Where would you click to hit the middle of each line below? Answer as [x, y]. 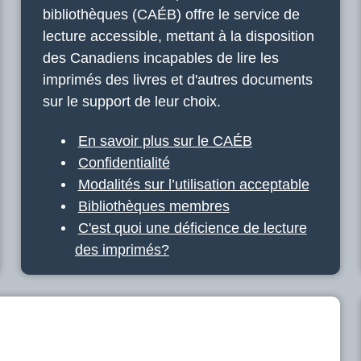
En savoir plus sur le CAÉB [165, 141]
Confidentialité [124, 162]
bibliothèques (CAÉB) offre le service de [171, 14]
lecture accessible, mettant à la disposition [178, 36]
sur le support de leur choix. [132, 101]
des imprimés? [122, 249]
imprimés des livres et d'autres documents [178, 79]
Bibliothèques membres [154, 206]
